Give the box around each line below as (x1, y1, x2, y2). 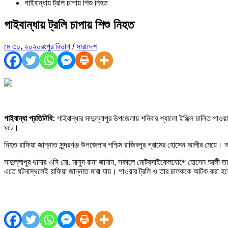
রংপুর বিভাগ (41, 42, 70, 51)
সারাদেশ (76, 42, 97, 51)
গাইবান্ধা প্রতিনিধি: (4, 113, 55, 123)
